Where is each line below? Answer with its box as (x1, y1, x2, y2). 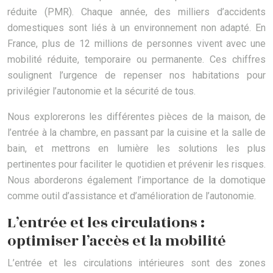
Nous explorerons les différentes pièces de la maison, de (7, 111, 266, 123)
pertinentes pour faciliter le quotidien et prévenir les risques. (7, 158, 266, 171)
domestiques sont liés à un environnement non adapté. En (7, 22, 266, 34)
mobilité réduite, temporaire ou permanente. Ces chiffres (7, 54, 266, 66)
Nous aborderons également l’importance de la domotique (7, 174, 266, 186)
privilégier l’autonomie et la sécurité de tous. (7, 85, 196, 97)
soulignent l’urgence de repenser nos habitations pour (7, 69, 266, 82)
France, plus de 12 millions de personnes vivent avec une (7, 38, 266, 50)
